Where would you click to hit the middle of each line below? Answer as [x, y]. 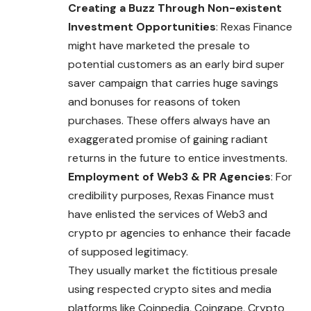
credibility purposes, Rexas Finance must [171, 195]
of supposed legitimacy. [128, 251]
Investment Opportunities [142, 26]
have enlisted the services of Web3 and [168, 214]
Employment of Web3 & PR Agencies [169, 176]
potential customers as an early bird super [176, 64]
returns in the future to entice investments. [178, 158]
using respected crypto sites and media [170, 289]
